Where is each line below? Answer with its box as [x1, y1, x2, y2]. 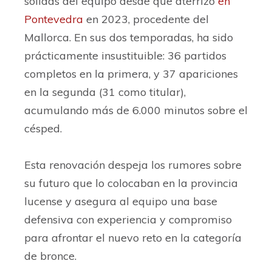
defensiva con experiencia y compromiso [24, 212, 232, 227]
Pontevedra [24, 12, 83, 27]
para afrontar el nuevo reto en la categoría [24, 231, 242, 245]
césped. [24, 121, 62, 136]
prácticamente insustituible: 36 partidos [24, 49, 226, 63]
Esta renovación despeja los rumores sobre [24, 158, 242, 172]
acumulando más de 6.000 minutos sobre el [24, 103, 248, 118]
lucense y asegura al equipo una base [24, 194, 217, 209]
